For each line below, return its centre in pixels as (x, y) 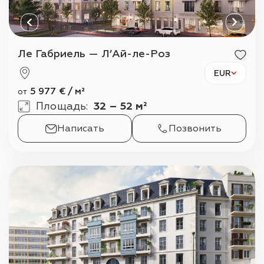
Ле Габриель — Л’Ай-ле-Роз (98, 54)
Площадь (61, 106)
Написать (81, 128)
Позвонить (195, 128)
